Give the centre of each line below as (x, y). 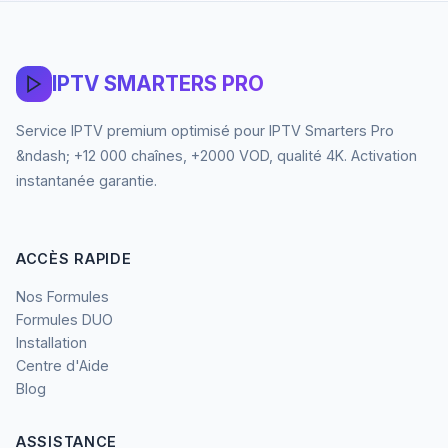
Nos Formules (62, 296)
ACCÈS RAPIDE (74, 258)
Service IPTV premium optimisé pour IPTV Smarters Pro (205, 130)
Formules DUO (64, 319)
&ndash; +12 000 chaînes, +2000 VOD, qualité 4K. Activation (216, 155)
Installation (51, 342)
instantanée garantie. (86, 180)
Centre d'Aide (62, 365)
